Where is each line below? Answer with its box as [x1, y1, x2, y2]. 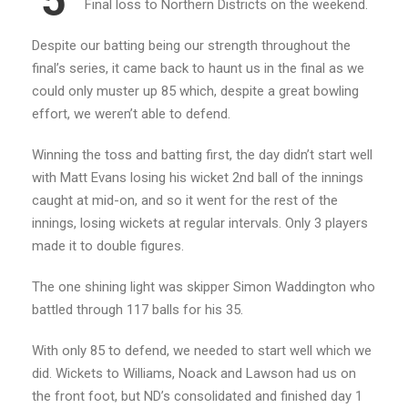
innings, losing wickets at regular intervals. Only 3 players [32, 214, 368, 231]
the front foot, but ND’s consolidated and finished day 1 [32, 387, 362, 404]
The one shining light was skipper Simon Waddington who [32, 278, 375, 295]
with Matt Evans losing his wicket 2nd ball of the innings [32, 168, 363, 186]
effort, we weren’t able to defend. [32, 105, 230, 122]
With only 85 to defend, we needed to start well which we [32, 342, 372, 359]
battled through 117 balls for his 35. [32, 301, 243, 318]
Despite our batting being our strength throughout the [32, 36, 351, 54]
